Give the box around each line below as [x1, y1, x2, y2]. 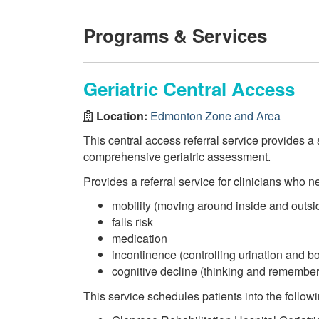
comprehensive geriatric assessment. [83, 148, 271, 164]
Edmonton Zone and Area [150, 107, 281, 124]
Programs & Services [83, 22, 267, 48]
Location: [93, 107, 150, 124]
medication [112, 230, 167, 246]
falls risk [112, 214, 153, 230]
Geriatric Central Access [83, 75, 295, 102]
